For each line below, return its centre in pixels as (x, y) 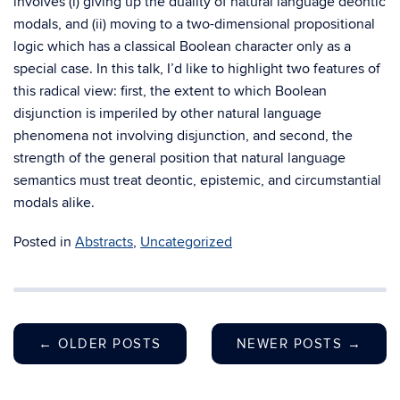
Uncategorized (186, 242)
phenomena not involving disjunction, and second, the (183, 136)
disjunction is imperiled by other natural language (167, 113)
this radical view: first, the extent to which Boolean (170, 91)
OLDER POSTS (107, 344)
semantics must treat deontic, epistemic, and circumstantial (197, 180)
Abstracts (104, 242)
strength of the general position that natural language (179, 158)
